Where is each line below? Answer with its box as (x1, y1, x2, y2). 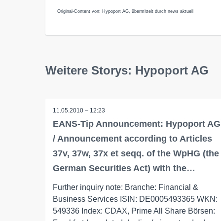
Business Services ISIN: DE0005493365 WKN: (53, 195, 218, 203)
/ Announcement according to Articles (53, 134, 212, 144)
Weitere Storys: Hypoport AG (45, 64, 209, 77)
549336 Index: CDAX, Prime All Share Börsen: (53, 207, 215, 215)
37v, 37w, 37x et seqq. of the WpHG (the (53, 148, 219, 158)
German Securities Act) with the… (53, 163, 195, 173)
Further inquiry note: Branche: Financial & (53, 183, 198, 191)
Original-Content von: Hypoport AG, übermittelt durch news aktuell (57, 9, 193, 14)
